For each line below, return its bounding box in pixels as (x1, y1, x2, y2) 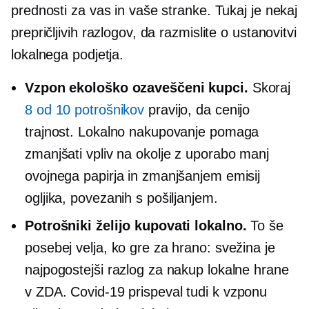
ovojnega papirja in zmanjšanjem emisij (25, 168, 261, 183)
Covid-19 (70, 284, 125, 299)
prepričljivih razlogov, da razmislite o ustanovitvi (11, 25, 297, 40)
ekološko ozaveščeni (69, 80, 205, 95)
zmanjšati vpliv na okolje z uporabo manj (25, 146, 269, 161)
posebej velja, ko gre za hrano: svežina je (25, 240, 275, 255)
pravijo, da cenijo (144, 102, 250, 117)
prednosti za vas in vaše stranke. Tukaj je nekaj (11, 3, 298, 18)
